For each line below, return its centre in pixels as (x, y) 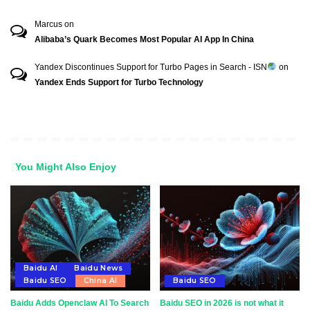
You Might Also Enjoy (66, 167)
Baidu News (99, 268)
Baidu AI (41, 268)
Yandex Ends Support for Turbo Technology (119, 82)
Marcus (48, 24)
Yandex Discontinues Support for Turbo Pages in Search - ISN (151, 67)
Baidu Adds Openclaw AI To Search (80, 303)
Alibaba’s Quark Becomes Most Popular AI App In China (144, 39)
